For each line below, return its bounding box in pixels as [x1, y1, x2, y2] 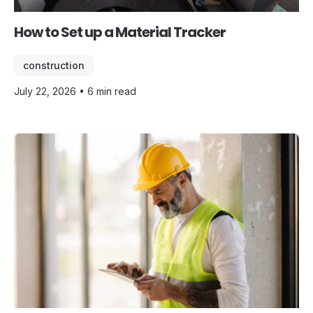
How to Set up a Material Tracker [14, 22, 226, 43]
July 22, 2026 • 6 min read [14, 85, 136, 98]
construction [23, 59, 85, 72]
